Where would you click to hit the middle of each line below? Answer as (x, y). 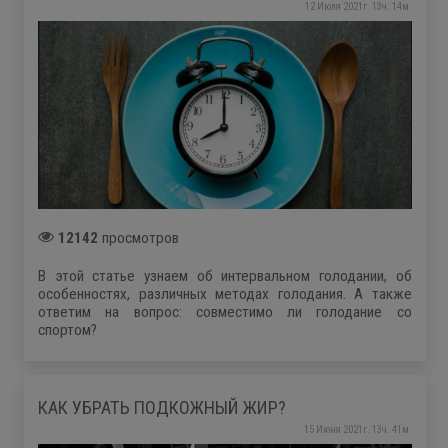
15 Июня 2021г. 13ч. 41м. (357, 430)
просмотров (138, 237)
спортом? (67, 329)
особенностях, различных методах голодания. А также (225, 293)
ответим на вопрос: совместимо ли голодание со (225, 311)
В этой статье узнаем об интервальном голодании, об (225, 275)
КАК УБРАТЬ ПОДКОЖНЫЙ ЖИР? (162, 408)
